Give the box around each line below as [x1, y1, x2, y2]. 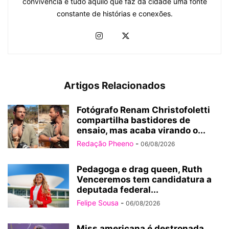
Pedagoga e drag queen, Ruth [77, 164, 202, 174]
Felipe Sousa [77, 198, 119, 207]
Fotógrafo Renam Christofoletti [77, 104, 210, 115]
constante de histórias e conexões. [56, 9, 173, 18]
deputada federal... [77, 184, 158, 195]
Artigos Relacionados [63, 79, 166, 91]
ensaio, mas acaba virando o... [77, 125, 205, 135]
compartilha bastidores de [77, 114, 190, 125]
